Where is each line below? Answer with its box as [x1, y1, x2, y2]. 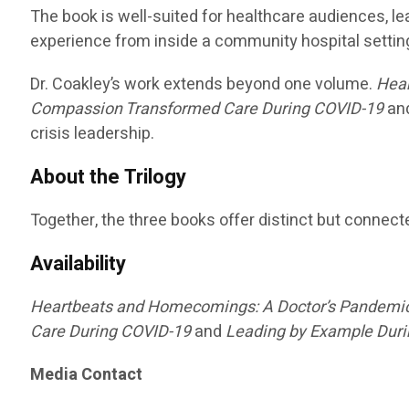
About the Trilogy [30, 163, 187, 193]
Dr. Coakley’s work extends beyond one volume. [30, 72, 377, 98]
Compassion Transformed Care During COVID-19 [30, 97, 384, 122]
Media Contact [30, 362, 143, 388]
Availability [30, 249, 127, 279]
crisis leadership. [30, 121, 155, 147]
